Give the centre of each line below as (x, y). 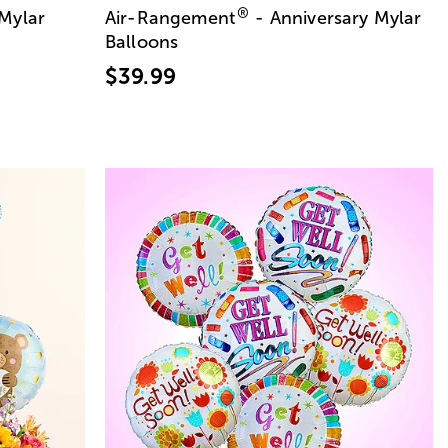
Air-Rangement (170, 17)
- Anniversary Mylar (336, 17)
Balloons (142, 41)
